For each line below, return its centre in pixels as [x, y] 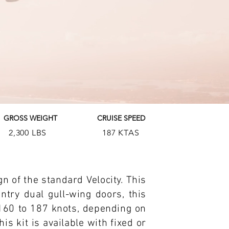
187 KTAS [121, 133]
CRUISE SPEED [121, 118]
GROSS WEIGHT [30, 118]
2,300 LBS [28, 133]
